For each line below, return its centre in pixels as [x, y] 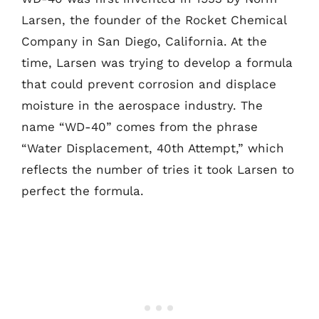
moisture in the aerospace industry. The [142, 105]
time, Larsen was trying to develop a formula [157, 63]
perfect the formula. [83, 191]
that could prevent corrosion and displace [149, 84]
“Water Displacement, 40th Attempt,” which [153, 148]
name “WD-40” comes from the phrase [140, 127]
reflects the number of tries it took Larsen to [158, 169]
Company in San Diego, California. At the [144, 41]
